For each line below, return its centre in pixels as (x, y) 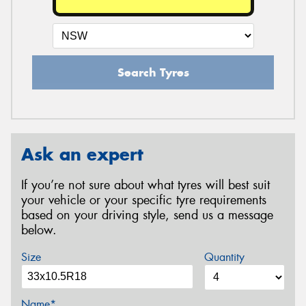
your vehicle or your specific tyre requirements (144, 200)
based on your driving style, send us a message (147, 215)
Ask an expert (82, 155)
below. (39, 230)
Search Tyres (153, 73)
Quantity (224, 257)
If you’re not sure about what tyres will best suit (145, 185)
